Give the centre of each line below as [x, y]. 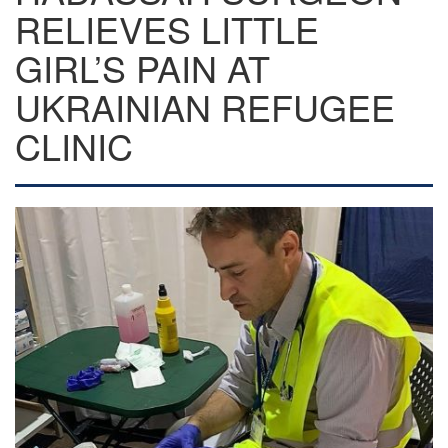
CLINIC [74, 145]
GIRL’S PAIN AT [142, 67]
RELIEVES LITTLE [167, 28]
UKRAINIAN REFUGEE [205, 106]
